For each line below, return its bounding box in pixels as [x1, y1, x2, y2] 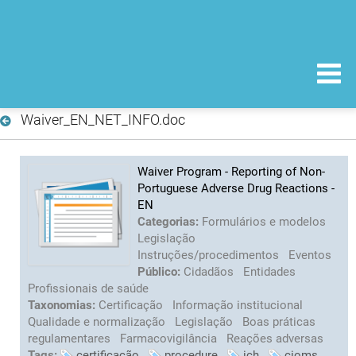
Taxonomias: [28, 297, 99, 312]
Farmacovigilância [120, 331, 220, 346]
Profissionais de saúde [28, 281, 149, 296]
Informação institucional [172, 297, 303, 312]
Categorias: [137, 214, 202, 229]
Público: [137, 264, 184, 279]
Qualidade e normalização [28, 314, 168, 329]
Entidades [243, 264, 296, 279]
